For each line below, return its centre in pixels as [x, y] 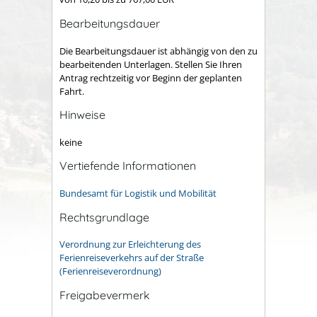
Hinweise [82, 115]
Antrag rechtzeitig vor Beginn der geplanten [151, 77]
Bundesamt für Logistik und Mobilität [138, 193]
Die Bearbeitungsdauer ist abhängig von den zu [158, 51]
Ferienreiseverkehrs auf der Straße [132, 258]
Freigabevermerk [105, 295]
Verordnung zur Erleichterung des [130, 244]
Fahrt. [72, 91]
